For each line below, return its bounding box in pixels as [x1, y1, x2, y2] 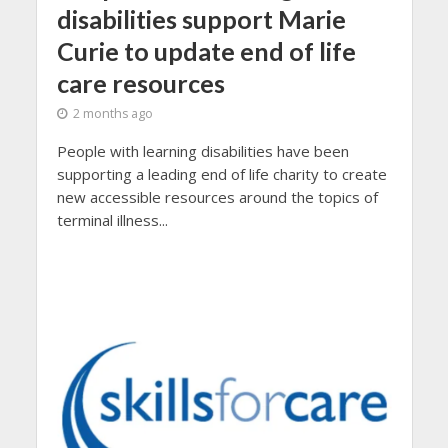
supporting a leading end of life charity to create [56, 163, 387, 184]
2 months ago [72, 104, 153, 122]
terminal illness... [56, 209, 168, 230]
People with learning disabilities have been [56, 140, 349, 161]
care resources [56, 67, 225, 98]
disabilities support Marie [56, 3, 346, 34]
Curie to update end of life [56, 35, 356, 66]
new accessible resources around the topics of [56, 186, 378, 207]
